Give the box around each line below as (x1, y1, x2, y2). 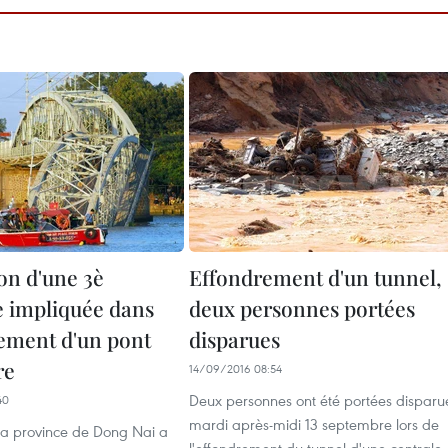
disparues (189, 325, 280, 353)
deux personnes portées (189, 294, 415, 322)
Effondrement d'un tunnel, (189, 263, 442, 291)
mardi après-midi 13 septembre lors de (189, 414, 439, 434)
